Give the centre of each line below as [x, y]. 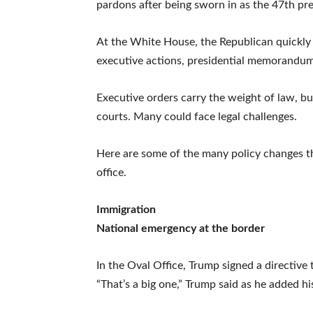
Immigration [126, 209]
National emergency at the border [181, 228]
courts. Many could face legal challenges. [197, 116]
